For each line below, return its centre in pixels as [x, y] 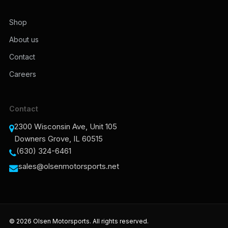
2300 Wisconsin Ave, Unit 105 [65, 126]
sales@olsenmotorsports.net [68, 166]
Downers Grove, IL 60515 [58, 139]
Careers [22, 74]
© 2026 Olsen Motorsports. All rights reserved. [79, 221]
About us [24, 39]
